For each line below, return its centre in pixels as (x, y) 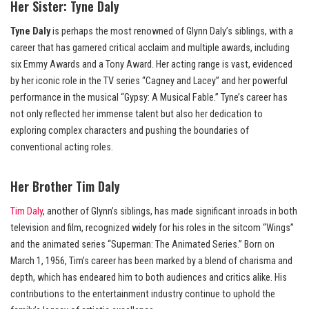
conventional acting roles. (62, 148)
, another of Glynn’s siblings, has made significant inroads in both (170, 212)
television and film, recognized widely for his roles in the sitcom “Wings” (152, 228)
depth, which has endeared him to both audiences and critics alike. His (149, 278)
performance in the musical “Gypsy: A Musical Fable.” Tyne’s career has (149, 98)
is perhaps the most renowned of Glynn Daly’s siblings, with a (172, 32)
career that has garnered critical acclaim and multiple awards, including (150, 48)
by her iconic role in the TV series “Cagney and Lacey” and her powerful (149, 81)
